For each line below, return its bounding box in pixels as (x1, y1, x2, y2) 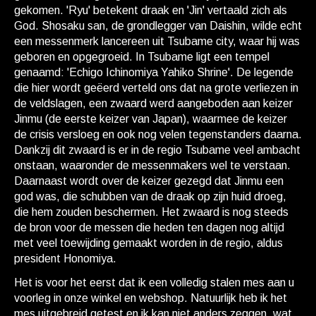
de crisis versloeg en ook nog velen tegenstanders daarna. (14, 128, 302, 141)
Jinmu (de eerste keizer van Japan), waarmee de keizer (14, 113, 287, 126)
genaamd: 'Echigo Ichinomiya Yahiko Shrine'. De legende (14, 66, 293, 79)
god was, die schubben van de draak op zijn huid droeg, (14, 190, 286, 203)
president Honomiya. (14, 253, 119, 265)
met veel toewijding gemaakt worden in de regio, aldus (14, 237, 283, 250)
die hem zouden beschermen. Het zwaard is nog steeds (14, 206, 288, 219)
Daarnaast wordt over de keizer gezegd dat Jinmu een (14, 175, 284, 188)
